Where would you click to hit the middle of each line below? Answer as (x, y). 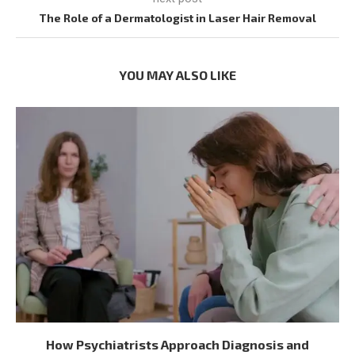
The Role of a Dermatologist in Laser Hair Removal (177, 17)
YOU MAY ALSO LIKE (177, 74)
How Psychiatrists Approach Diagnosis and (177, 344)
